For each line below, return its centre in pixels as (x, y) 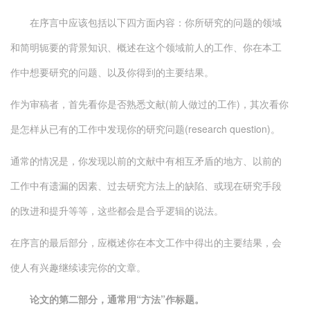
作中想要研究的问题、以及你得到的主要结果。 (112, 72)
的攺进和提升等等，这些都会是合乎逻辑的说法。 (117, 210)
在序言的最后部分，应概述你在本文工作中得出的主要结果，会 (146, 242)
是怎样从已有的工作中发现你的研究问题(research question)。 (145, 129)
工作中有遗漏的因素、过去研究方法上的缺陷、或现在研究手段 (146, 185)
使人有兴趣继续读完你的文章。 (78, 267)
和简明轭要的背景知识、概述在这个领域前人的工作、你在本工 (146, 47)
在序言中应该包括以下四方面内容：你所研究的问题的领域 (146, 22)
